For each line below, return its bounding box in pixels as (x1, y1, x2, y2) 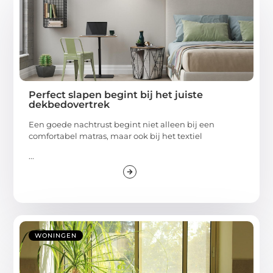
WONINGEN (35, 232, 77, 240)
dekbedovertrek (29, 99, 110, 111)
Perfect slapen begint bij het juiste (29, 89, 204, 101)
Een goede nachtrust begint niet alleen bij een (29, 119, 215, 130)
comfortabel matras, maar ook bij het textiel (29, 131, 203, 141)
